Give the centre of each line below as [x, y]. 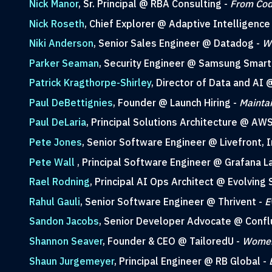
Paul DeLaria [57, 122]
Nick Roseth [56, 23]
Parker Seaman [64, 63]
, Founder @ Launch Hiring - [176, 102]
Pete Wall [53, 162]
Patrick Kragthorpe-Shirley [90, 83]
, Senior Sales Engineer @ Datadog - [178, 43]
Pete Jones [55, 142]
